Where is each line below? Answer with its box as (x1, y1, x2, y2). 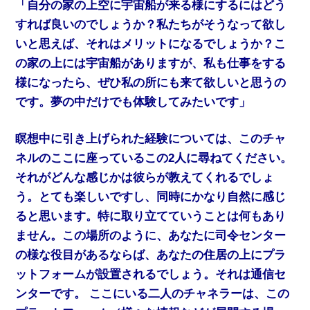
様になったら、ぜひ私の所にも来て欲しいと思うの (15, 75, 286, 89)
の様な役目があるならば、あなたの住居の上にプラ (15, 248, 286, 262)
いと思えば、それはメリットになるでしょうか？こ (15, 37, 286, 51)
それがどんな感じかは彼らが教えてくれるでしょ (15, 171, 275, 185)
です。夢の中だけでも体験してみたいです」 (15, 95, 251, 109)
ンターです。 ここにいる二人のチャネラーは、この (15, 287, 290, 301)
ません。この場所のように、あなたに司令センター (15, 229, 286, 243)
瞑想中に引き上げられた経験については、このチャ (15, 132, 286, 146)
